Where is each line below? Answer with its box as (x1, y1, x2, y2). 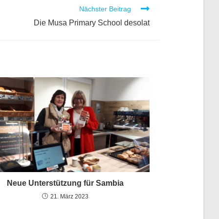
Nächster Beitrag (79, 5, 131, 13)
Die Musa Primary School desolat (34, 19, 150, 27)
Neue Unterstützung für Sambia (7, 179, 124, 188)
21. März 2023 (50, 193, 88, 200)
